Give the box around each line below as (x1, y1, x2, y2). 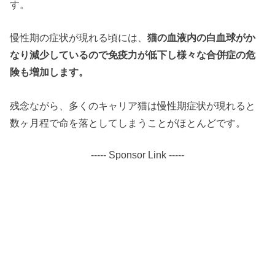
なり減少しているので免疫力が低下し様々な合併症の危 (10, 49, 256, 61)
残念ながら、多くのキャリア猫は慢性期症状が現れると (10, 99, 256, 111)
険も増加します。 (10, 66, 89, 78)
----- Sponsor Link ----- (91, 149, 184, 161)
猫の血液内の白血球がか (147, 32, 256, 44)
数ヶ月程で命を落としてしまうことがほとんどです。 (10, 117, 246, 128)
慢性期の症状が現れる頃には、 (10, 32, 148, 44)
